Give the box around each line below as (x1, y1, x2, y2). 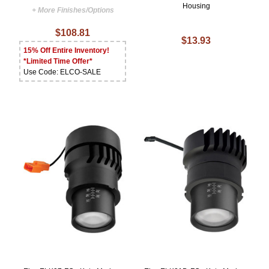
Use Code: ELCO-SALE (23, 68, 101, 77)
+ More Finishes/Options (31, 6, 114, 15)
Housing (182, 2, 210, 11)
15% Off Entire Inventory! (23, 46, 110, 55)
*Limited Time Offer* (23, 57, 93, 66)
